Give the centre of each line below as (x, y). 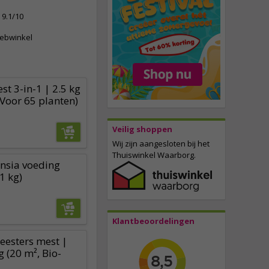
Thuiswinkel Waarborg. (154, 155)
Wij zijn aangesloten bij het (161, 144)
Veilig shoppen (142, 129)
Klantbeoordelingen (153, 221)
